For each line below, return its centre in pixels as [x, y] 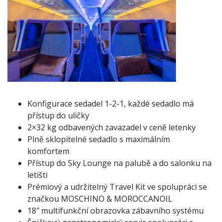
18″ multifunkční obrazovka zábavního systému [115, 211]
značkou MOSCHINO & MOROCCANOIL [100, 199]
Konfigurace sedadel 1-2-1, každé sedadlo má [111, 104]
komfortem [49, 151]
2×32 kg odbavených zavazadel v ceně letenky [111, 127]
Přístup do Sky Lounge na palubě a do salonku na [119, 163]
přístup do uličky [59, 115]
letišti [38, 175]
